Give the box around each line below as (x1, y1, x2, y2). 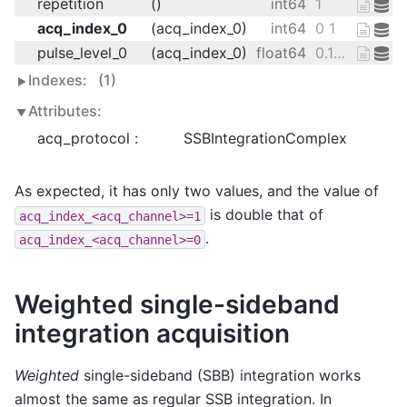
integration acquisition (15, 318, 290, 350)
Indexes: (28, 71, 91, 90)
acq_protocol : (37, 129, 138, 148)
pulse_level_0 (37, 43, 127, 62)
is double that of (205, 205, 323, 224)
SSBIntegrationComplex (184, 129, 347, 148)
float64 (256, 43, 306, 62)
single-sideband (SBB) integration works (79, 366, 361, 384)
